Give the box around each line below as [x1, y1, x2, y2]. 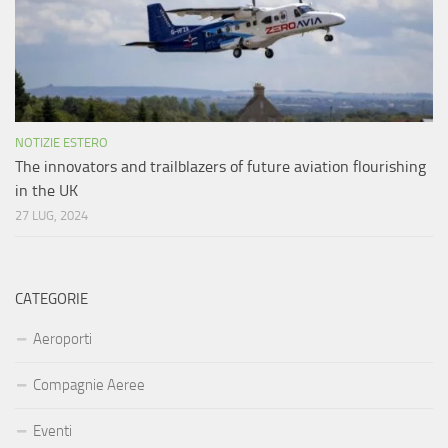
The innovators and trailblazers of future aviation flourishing [15, 157, 426, 177]
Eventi [33, 422, 72, 441]
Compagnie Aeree [33, 376, 145, 395]
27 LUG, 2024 [15, 208, 88, 224]
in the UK [15, 181, 78, 201]
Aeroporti [33, 330, 92, 349]
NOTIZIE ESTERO [15, 135, 108, 151]
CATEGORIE [15, 290, 88, 309]
